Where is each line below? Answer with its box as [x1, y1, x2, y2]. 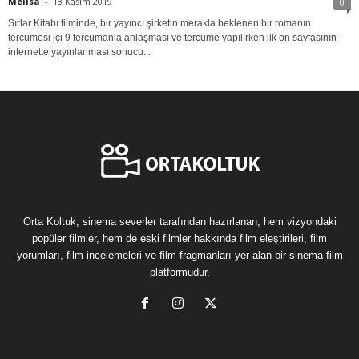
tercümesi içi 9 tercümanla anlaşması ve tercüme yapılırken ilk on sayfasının [8, 31, 337, 43]
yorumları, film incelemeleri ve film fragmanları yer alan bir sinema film [16, 248, 343, 261]
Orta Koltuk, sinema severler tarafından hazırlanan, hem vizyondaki [22, 215, 337, 228]
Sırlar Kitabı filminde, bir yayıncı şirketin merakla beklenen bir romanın [8, 17, 311, 29]
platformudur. [149, 265, 210, 278]
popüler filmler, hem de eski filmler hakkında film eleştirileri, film [32, 232, 327, 244]
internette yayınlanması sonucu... [8, 46, 151, 58]
